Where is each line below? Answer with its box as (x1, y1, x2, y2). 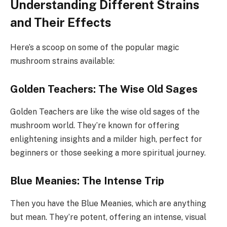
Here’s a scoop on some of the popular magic (10, 42, 179, 52)
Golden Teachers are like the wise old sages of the (10, 106, 200, 117)
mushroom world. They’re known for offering (10, 120, 179, 130)
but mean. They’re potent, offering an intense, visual (10, 212, 206, 222)
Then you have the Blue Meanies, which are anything (10, 198, 206, 208)
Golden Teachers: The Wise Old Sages (10, 83, 198, 96)
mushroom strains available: (10, 56, 115, 66)
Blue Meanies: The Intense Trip (10, 175, 164, 187)
